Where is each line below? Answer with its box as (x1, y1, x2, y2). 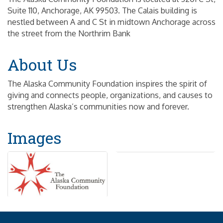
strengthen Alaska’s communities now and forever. (7, 102, 189, 112)
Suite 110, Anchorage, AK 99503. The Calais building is (7, 5, 197, 16)
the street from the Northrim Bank (7, 28, 130, 39)
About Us (7, 54, 77, 76)
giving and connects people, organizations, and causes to (7, 90, 213, 101)
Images (7, 127, 61, 149)
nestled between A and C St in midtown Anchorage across (7, 17, 216, 27)
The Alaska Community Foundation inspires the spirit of (7, 79, 207, 89)
